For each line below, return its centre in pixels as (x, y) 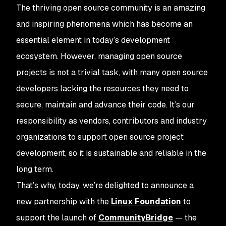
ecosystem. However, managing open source (99, 56)
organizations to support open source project (100, 137)
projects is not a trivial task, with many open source (112, 72)
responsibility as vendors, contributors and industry (111, 121)
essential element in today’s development (93, 40)
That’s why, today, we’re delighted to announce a (105, 185)
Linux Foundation (146, 202)
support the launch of (57, 218)
